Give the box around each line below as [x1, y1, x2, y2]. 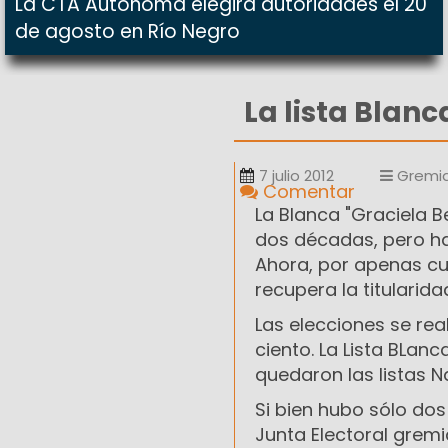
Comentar [258, 179, 355, 205]
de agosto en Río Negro [15, 18, 240, 46]
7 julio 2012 [259, 165, 334, 187]
